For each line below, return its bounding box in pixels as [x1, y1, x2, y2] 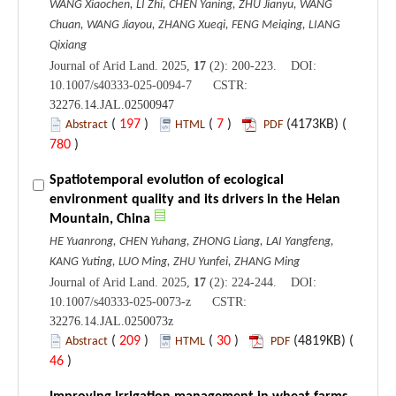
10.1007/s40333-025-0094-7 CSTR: [49, 78, 247, 92]
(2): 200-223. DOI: [206, 58, 316, 72]
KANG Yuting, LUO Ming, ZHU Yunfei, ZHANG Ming [49, 255, 300, 269]
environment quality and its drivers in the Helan [49, 192, 340, 207]
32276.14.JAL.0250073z [49, 314, 173, 328]
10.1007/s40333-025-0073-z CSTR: [49, 294, 247, 308]
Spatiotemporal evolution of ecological [49, 172, 284, 187]
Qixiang [49, 38, 87, 52]
